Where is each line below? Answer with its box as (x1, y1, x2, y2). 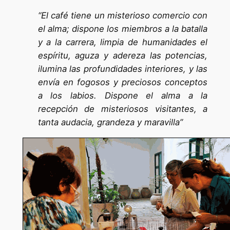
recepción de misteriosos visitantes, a (37, 104, 208, 114)
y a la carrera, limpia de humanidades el (37, 37, 208, 48)
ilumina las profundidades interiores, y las (37, 64, 208, 74)
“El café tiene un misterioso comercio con (37, 10, 208, 21)
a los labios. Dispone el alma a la (37, 90, 208, 101)
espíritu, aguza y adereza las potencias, (37, 50, 208, 61)
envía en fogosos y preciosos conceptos (37, 77, 208, 88)
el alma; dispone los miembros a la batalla (37, 24, 208, 34)
